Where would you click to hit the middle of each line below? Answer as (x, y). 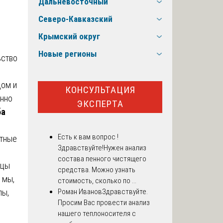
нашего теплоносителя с (97, 214)
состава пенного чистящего (102, 159)
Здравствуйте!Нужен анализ (102, 148)
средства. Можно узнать (97, 170)
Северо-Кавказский (75, 19)
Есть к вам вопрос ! (88, 137)
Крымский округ (69, 37)
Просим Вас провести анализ (104, 203)
